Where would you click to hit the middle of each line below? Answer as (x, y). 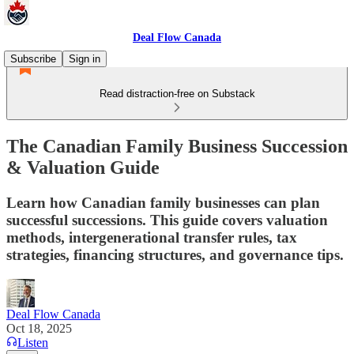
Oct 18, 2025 (39, 328)
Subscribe (33, 59)
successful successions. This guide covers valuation (167, 220)
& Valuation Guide (83, 167)
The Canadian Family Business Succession (177, 146)
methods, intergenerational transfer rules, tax (152, 237)
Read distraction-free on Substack (177, 94)
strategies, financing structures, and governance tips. (175, 254)
